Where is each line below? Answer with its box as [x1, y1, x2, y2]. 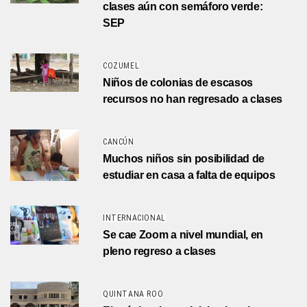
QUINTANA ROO [103, 289, 164, 299]
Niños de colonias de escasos [103, 77, 254, 89]
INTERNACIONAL [103, 213, 166, 223]
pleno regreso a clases [103, 245, 216, 258]
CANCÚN [103, 137, 134, 147]
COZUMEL [103, 61, 140, 71]
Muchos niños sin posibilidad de [103, 153, 265, 165]
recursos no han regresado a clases [103, 93, 283, 106]
